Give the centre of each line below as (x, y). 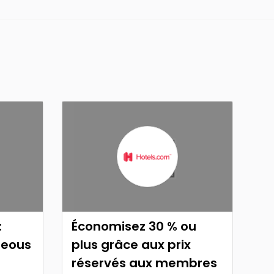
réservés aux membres (144, 263)
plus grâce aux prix (131, 245)
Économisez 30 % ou (134, 226)
